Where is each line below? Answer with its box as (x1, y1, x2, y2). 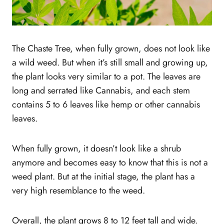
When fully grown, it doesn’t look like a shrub (12, 142, 181, 155)
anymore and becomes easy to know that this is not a (12, 156, 208, 169)
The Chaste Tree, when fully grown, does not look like (12, 42, 210, 55)
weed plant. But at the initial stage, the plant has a (12, 170, 195, 183)
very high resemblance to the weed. (12, 184, 145, 197)
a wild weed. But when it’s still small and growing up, (12, 56, 208, 69)
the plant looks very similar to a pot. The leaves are (12, 70, 200, 83)
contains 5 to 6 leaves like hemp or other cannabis (12, 98, 200, 111)
